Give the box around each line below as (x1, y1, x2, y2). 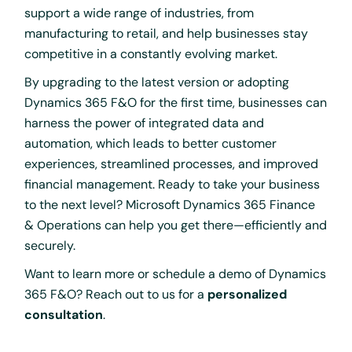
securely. (24, 236, 76, 254)
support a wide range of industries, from (24, 4, 255, 21)
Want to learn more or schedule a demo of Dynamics (24, 265, 327, 282)
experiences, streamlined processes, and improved (24, 155, 319, 172)
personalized (207, 285, 288, 302)
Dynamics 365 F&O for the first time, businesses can (24, 93, 328, 111)
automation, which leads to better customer (24, 134, 277, 152)
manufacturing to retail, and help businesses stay (24, 24, 309, 42)
